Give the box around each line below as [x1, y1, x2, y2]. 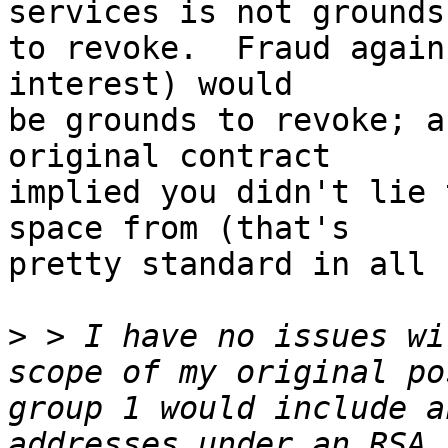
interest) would [8, 66, 293, 103]
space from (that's [8, 210, 350, 247]
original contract [8, 138, 331, 175]
